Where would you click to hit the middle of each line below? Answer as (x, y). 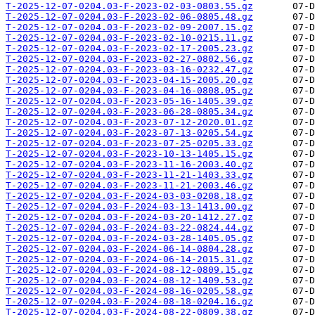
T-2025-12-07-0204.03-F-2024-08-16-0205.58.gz (129, 291)
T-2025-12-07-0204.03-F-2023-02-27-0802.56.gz (129, 59)
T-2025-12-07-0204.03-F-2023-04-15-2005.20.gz (129, 80)
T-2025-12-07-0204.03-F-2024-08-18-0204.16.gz (129, 302)
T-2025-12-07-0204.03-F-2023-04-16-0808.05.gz (129, 91)
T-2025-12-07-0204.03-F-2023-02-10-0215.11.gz (129, 38)
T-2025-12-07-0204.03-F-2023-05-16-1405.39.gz (129, 101)
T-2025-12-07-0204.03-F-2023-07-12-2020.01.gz (129, 122)
